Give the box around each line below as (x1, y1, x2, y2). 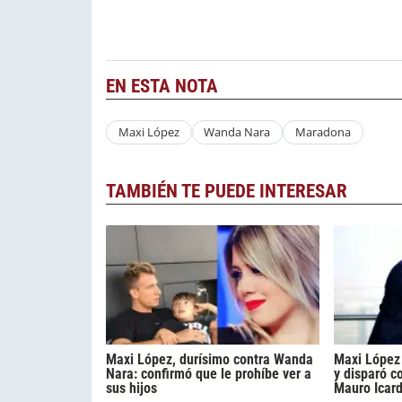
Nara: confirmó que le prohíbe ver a (106, 365, 311, 383)
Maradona (294, 124, 351, 141)
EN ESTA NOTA (106, 74, 218, 97)
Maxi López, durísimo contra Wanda (106, 351, 313, 369)
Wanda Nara (204, 124, 271, 141)
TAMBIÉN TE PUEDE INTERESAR (106, 179, 347, 202)
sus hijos (106, 380, 157, 398)
